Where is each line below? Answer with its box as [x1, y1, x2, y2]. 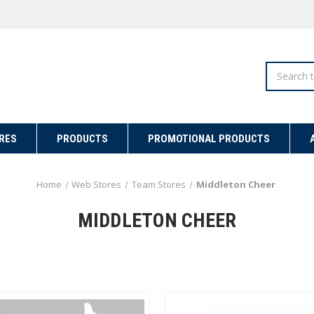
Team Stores [132, 178, 186, 191]
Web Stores [71, 178, 122, 191]
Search [266, 62, 297, 76]
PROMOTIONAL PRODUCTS [148, 132, 270, 145]
